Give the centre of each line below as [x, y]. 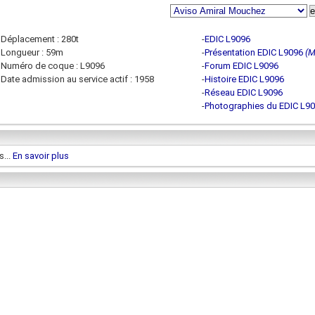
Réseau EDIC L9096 [244, 92]
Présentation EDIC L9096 [254, 52]
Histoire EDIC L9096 [244, 79]
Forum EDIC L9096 [242, 66]
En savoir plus [41, 156]
